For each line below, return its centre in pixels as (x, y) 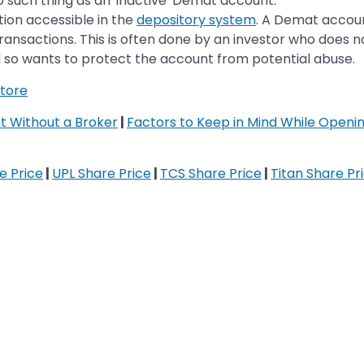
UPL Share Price (102, 173)
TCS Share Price (211, 173)
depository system (196, 19)
